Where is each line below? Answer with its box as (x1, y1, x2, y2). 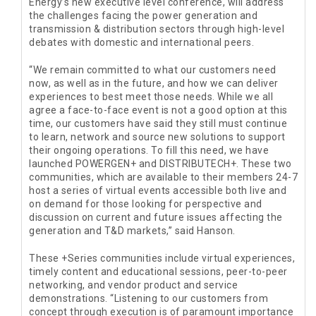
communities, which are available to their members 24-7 (29, 171, 298, 183)
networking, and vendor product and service (29, 279, 238, 291)
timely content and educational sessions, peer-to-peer (29, 266, 288, 278)
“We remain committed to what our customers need (29, 64, 276, 76)
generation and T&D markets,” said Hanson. (29, 225, 238, 237)
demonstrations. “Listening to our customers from (29, 293, 268, 305)
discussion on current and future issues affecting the (29, 212, 283, 224)
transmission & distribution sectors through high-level (29, 23, 284, 35)
